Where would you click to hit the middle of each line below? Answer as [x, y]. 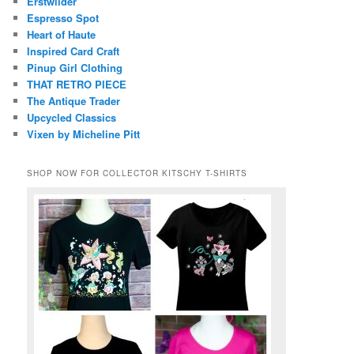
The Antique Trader [74, 100]
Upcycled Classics [72, 117]
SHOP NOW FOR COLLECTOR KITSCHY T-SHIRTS [137, 173]
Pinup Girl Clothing [75, 67]
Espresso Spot [63, 17]
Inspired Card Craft [73, 51]
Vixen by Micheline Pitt [84, 134]
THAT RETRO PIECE [77, 84]
